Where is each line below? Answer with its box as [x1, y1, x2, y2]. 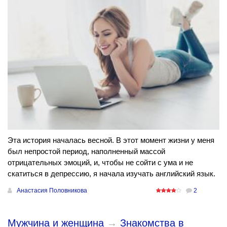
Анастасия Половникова [17, 187, 87, 195]
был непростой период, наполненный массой [8, 147, 165, 156]
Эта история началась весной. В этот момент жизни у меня [8, 136, 214, 145]
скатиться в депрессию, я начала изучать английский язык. [8, 169, 215, 178]
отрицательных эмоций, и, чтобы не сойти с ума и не [8, 158, 193, 167]
